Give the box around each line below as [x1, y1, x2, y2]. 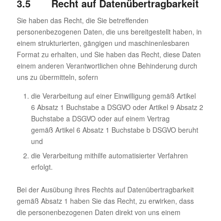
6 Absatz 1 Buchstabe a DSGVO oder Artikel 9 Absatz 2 [31, 102, 203, 112]
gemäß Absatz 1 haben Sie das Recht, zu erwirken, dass [16, 195, 194, 206]
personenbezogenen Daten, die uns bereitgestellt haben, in [16, 26, 202, 37]
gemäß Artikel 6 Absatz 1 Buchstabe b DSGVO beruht [31, 124, 198, 135]
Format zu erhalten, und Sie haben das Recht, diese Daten [16, 49, 201, 59]
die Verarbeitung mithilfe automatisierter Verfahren [31, 150, 188, 160]
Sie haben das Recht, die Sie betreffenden [16, 15, 148, 25]
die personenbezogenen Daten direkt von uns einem [16, 207, 181, 217]
